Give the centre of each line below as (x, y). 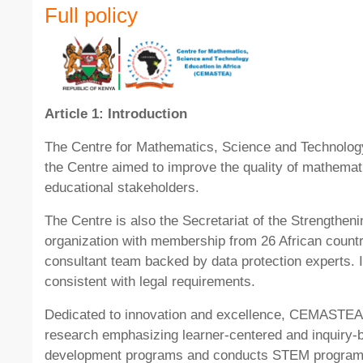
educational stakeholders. (122, 188)
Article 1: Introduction (116, 114)
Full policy (91, 15)
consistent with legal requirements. (150, 282)
